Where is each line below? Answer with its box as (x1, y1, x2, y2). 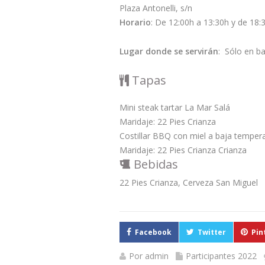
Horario (119, 16, 151, 28)
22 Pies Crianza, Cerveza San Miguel (119, 176, 258, 188)
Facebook (135, 227, 172, 237)
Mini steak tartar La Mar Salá (119, 101, 230, 113)
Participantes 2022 (186, 250, 257, 261)
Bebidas (131, 156, 178, 172)
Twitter (198, 227, 226, 237)
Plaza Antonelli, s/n (119, 2, 192, 14)
